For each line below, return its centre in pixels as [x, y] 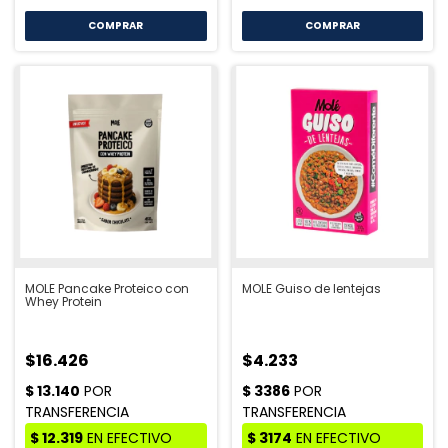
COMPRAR [332, 26]
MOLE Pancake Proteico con [107, 288]
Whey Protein [63, 301]
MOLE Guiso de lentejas [311, 288]
